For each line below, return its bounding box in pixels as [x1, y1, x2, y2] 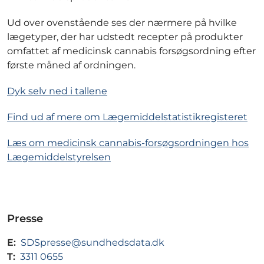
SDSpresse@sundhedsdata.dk [21, 237, 164, 249]
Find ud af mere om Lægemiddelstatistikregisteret [7, 111, 247, 123]
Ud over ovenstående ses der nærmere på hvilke [7, 17, 237, 29]
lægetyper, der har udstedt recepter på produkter [7, 31, 243, 43]
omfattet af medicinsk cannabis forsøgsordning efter [7, 45, 256, 57]
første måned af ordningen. [7, 60, 136, 71]
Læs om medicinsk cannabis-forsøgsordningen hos [7, 137, 249, 149]
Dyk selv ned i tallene [7, 85, 107, 97]
